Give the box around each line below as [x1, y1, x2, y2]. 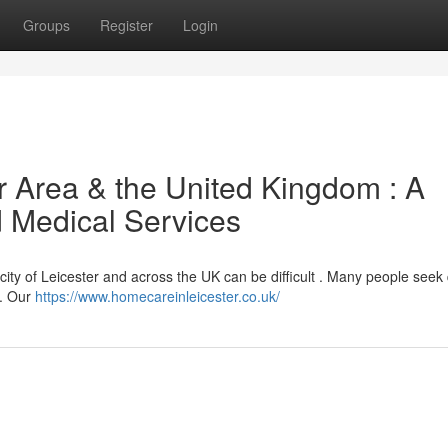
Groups [23, 15, 70, 35]
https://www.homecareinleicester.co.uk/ [35, 286, 280, 306]
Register [100, 15, 153, 35]
